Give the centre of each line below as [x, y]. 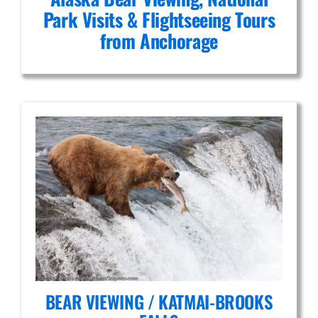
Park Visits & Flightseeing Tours [159, 19]
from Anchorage [159, 40]
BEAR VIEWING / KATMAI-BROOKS [159, 301]
